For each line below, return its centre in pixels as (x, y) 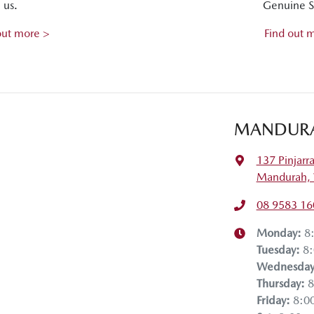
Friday (271, 300)
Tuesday (276, 250)
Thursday (278, 283)
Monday (277, 233)
